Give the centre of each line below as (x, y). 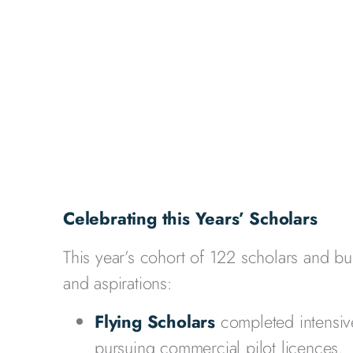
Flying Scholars (155, 321)
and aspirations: (118, 283)
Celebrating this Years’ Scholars (190, 218)
